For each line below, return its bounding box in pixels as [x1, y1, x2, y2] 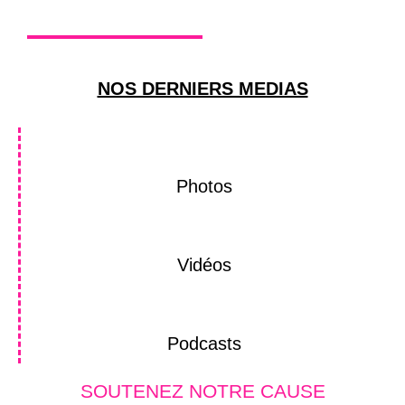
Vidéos [176, 254, 231, 275]
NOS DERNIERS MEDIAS [97, 78, 308, 99]
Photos [175, 175, 232, 196]
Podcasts [166, 333, 241, 353]
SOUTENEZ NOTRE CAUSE [80, 380, 325, 401]
